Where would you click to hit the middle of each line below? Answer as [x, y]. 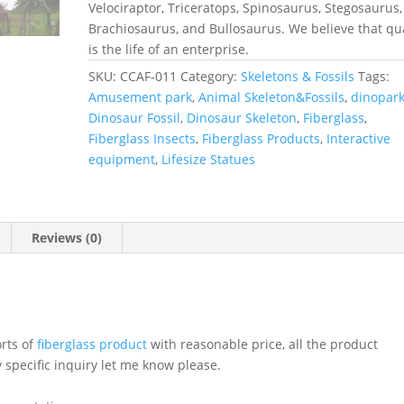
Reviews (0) [67, 237]
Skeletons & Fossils [298, 76]
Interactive [359, 138]
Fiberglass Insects [142, 138]
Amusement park [141, 96]
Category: [211, 76]
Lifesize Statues [209, 159]
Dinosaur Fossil [135, 117]
